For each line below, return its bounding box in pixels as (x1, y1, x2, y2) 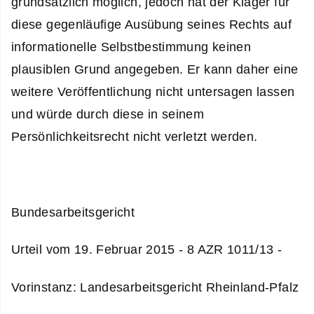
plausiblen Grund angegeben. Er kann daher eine (11, 62, 299, 77)
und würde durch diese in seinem (11, 107, 205, 122)
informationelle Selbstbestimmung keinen (11, 40, 252, 55)
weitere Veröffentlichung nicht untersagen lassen (11, 85, 295, 100)
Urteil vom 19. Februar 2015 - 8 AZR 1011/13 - (11, 243, 282, 257)
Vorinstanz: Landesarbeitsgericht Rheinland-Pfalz (11, 280, 299, 294)
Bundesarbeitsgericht (11, 205, 135, 219)
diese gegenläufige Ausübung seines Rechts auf (11, 18, 292, 32)
